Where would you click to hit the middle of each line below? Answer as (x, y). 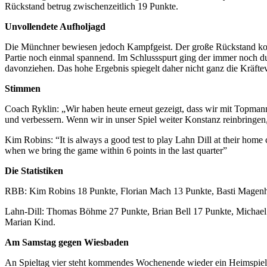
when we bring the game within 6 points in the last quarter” (116, 150)
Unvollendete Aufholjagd (55, 26)
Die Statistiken (34, 170)
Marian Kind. (30, 222)
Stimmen (23, 88)
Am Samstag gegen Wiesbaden (67, 242)
